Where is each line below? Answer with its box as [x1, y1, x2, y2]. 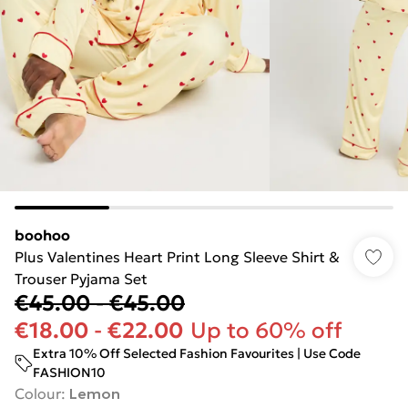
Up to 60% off [190, 317, 342, 344]
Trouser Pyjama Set [15, 270, 148, 288]
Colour [15, 384, 61, 403]
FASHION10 [33, 364, 106, 381]
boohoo [15, 226, 70, 244]
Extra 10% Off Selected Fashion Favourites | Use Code [33, 345, 361, 362]
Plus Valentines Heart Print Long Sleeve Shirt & [15, 248, 340, 266]
